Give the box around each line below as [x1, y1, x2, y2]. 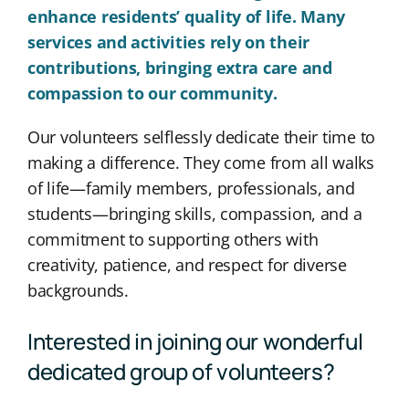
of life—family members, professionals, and [26, 176, 355, 199]
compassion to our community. [26, 81, 278, 104]
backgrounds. [26, 278, 129, 301]
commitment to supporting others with [26, 227, 319, 250]
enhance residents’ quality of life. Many [26, 5, 346, 27]
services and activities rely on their [26, 30, 309, 53]
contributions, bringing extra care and [26, 56, 332, 79]
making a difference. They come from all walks [26, 151, 374, 173]
